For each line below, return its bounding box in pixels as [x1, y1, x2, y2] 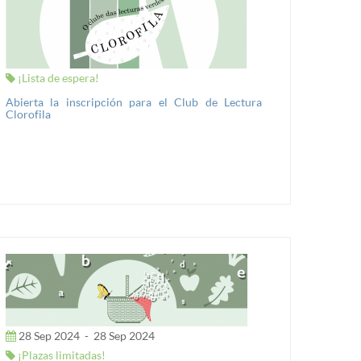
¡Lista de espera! [15, 71, 99, 85]
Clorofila [6, 107, 51, 121]
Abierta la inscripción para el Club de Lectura [6, 95, 262, 109]
